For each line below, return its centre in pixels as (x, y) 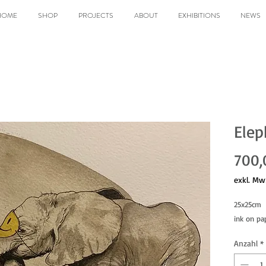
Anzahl (246, 243)
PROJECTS (96, 15)
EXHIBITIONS (199, 15)
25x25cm (248, 205)
